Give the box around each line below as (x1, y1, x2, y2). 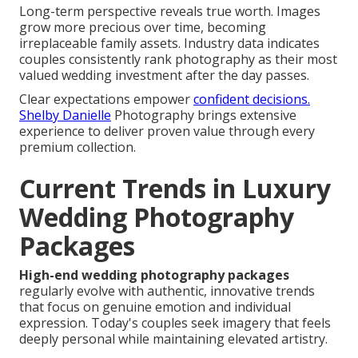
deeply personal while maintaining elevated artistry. (19, 330, 328, 348)
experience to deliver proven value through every (19, 122, 315, 141)
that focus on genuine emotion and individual (19, 298, 291, 316)
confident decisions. (193, 90, 310, 109)
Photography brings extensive (111, 106, 296, 125)
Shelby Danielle (19, 106, 111, 125)
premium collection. (19, 138, 136, 157)
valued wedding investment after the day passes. (19, 66, 309, 85)
